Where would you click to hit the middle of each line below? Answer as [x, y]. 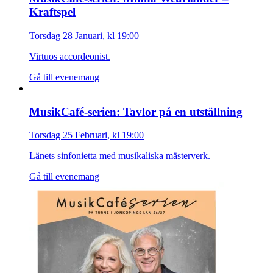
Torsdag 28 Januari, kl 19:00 [84, 35]
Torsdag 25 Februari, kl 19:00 [87, 135]
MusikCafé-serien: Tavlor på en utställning [136, 112]
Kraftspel [52, 12]
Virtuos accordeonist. [70, 56]
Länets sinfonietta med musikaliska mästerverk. [120, 156]
